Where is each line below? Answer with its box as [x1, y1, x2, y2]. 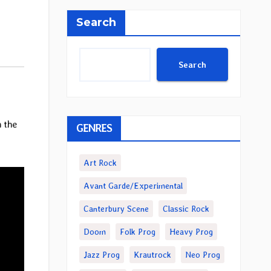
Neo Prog [184, 250, 220, 260]
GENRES [76, 122, 113, 134]
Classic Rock [162, 204, 209, 214]
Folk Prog [119, 227, 155, 237]
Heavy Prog [169, 227, 213, 237]
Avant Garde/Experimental [83, 181, 183, 191]
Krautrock [133, 250, 171, 260]
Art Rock [83, 158, 117, 168]
